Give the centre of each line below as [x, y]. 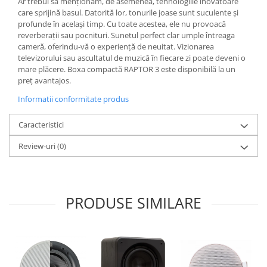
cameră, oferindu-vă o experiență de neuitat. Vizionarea [116, 46]
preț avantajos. [44, 80]
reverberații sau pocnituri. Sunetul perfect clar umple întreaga [126, 35]
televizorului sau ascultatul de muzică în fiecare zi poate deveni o [132, 58]
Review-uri [38, 146]
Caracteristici [41, 124]
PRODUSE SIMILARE [133, 202]
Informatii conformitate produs [73, 99]
